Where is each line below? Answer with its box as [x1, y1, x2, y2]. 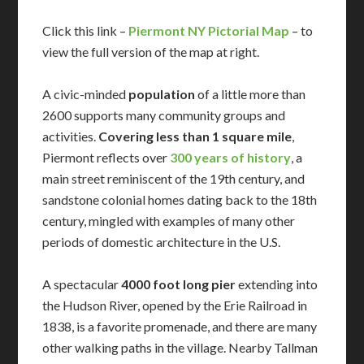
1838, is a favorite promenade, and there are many [42, 318, 318, 335]
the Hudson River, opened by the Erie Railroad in [42, 297, 308, 314]
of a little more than [195, 86, 306, 102]
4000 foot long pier [121, 276, 236, 292]
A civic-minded [42, 86, 129, 102]
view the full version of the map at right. [42, 44, 260, 60]
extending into [236, 276, 318, 292]
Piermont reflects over [42, 149, 171, 166]
